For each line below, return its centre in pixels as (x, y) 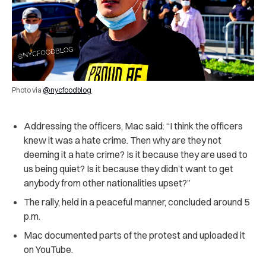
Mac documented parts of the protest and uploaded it (134, 235)
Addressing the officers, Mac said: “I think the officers (133, 126)
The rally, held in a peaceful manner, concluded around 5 (137, 202)
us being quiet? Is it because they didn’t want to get (129, 169)
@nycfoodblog (67, 90)
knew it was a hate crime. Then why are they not (123, 140)
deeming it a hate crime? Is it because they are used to (136, 155)
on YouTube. (48, 250)
